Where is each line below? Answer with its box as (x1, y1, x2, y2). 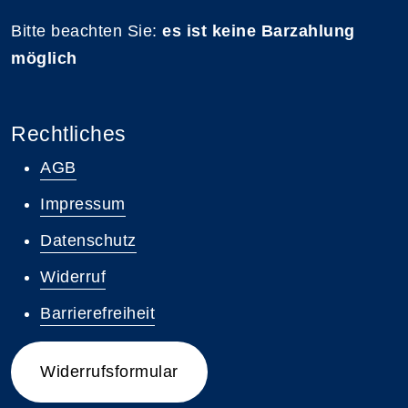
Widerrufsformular (40, 362, 178, 381)
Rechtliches (11, 121, 127, 146)
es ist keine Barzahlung (162, 21, 355, 40)
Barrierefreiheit (40, 303, 155, 322)
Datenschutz (40, 230, 137, 250)
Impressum (40, 194, 126, 213)
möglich (11, 48, 77, 67)
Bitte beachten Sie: (11, 21, 162, 40)
